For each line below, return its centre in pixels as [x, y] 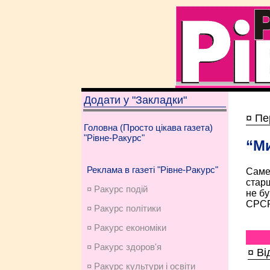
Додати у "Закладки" [135, 100]
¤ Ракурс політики [124, 208]
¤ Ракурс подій [117, 189]
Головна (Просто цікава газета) [148, 127]
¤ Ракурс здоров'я [124, 247]
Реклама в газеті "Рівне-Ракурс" [152, 170]
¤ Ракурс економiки [126, 228]
